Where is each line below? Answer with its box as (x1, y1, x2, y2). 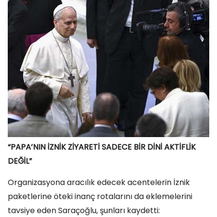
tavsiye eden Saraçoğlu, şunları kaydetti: (8, 205, 160, 216)
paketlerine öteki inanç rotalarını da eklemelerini (8, 191, 192, 202)
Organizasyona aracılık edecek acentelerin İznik (8, 177, 190, 188)
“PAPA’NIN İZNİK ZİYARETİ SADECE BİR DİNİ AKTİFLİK (8, 141, 196, 153)
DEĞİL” (8, 155, 32, 167)
